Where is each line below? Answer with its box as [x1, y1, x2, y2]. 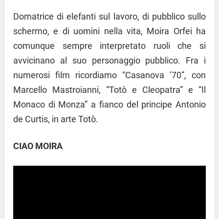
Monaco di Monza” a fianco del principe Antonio [13, 99, 206, 110]
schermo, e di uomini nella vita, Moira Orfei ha [13, 26, 206, 37]
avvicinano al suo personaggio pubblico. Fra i [13, 55, 206, 66]
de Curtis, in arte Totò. [13, 114, 98, 125]
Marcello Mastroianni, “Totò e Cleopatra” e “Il [13, 85, 206, 95]
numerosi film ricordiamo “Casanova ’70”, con [13, 70, 206, 81]
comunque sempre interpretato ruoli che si [13, 41, 206, 51]
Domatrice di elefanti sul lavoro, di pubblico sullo [13, 11, 206, 22]
